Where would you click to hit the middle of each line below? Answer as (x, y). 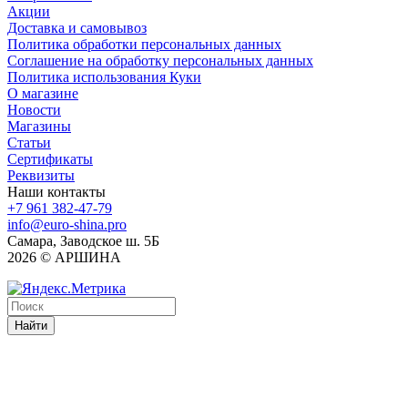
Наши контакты (56, 191)
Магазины (39, 126)
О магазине (43, 93)
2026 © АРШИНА (64, 257)
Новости (34, 109)
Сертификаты (50, 158)
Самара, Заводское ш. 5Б (83, 240)
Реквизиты (41, 175)
